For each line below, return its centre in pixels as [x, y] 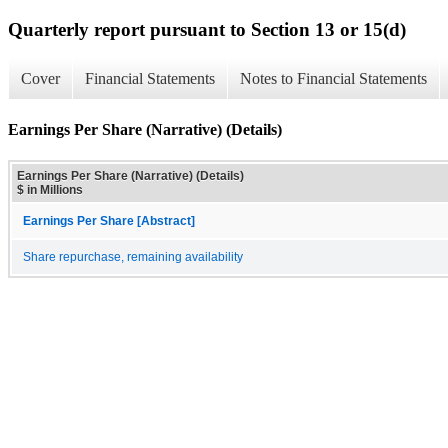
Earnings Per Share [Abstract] [109, 220]
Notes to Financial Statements [333, 79]
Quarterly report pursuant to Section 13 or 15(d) [207, 29]
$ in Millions [50, 189]
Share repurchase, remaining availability [133, 256]
